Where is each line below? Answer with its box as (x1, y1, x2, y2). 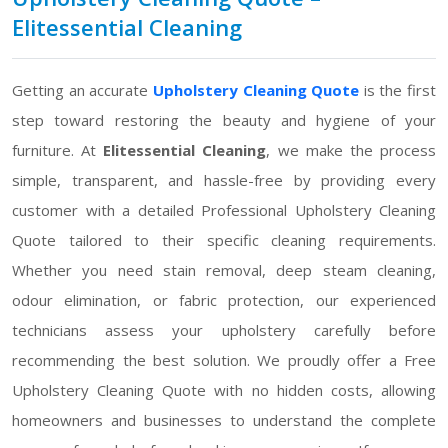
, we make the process (266, 139, 437, 160)
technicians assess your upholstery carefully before (12, 319, 436, 340)
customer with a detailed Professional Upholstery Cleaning (12, 199, 436, 220)
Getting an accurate (12, 79, 153, 100)
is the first (359, 79, 436, 100)
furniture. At (12, 139, 104, 160)
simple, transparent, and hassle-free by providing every (12, 169, 436, 190)
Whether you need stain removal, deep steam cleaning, (12, 259, 436, 280)
